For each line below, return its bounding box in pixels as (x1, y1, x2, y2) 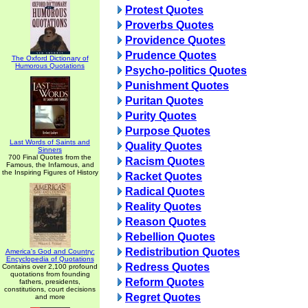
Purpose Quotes (125, 125, 210, 137)
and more (34, 293, 65, 300)
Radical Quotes (125, 186, 205, 197)
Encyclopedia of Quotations (5, 255, 94, 263)
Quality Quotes (125, 140, 202, 152)
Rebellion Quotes (125, 231, 215, 243)
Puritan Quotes (125, 95, 203, 107)
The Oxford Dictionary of (11, 54, 89, 62)
